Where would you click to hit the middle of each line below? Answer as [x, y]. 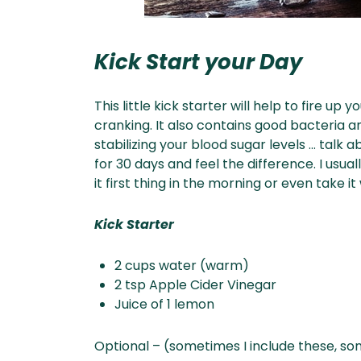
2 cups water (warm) [182, 266]
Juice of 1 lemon [164, 305]
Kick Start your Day [198, 62]
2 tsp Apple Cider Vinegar [195, 285]
